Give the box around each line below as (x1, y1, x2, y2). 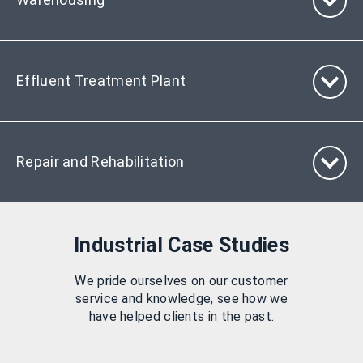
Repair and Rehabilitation (16, 153, 185, 170)
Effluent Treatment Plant (16, 72, 186, 89)
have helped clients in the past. (88, 309, 275, 324)
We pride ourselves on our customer (75, 273, 288, 288)
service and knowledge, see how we (75, 291, 288, 306)
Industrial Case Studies (74, 233, 289, 257)
